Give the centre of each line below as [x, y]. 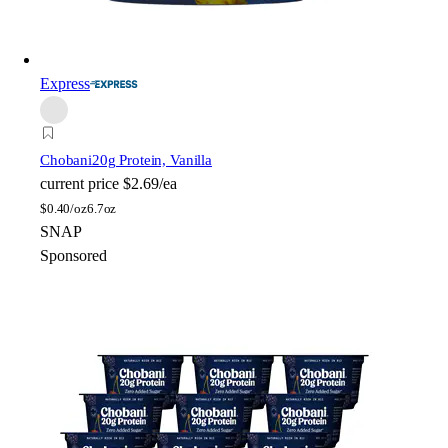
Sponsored [73, 256]
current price [79, 184]
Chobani [66, 160]
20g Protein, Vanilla [151, 160]
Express [65, 84]
